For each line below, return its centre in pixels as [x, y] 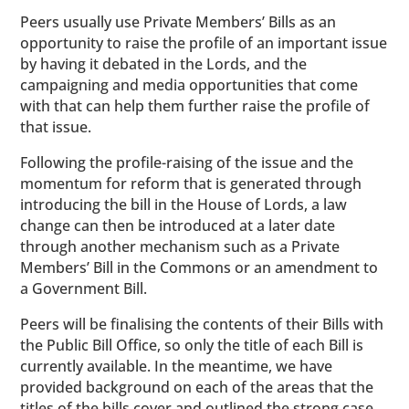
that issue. [58, 127]
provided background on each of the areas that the [197, 387]
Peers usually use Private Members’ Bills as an [178, 22]
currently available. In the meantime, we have [177, 366]
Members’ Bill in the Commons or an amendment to [199, 267]
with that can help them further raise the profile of [195, 106]
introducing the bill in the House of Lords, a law [184, 204]
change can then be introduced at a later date [178, 225]
